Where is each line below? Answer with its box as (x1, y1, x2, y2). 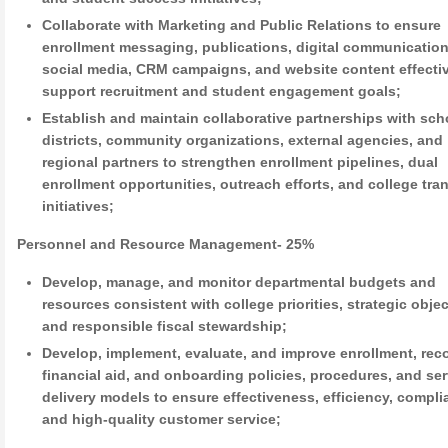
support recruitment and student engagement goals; (42, 83, 402, 99)
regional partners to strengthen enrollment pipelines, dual (42, 154, 439, 170)
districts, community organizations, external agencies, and (42, 132, 444, 148)
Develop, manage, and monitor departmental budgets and (42, 274, 437, 290)
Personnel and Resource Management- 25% (17, 236, 314, 252)
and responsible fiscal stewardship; (42, 318, 288, 334)
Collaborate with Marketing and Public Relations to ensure (42, 17, 442, 33)
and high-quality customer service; (42, 411, 282, 427)
